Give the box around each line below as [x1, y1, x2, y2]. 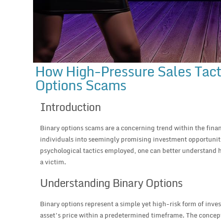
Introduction [40, 98, 101, 116]
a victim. [40, 156, 67, 168]
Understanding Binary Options [40, 174, 183, 192]
